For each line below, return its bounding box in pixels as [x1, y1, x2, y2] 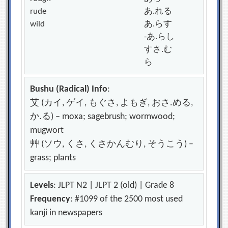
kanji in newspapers [30, 208, 103, 218]
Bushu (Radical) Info [30, 84, 108, 94]
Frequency [30, 194, 71, 204]
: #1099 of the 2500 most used [70, 194, 183, 204]
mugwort [30, 126, 64, 135]
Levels [30, 181, 54, 190]
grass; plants [30, 153, 76, 163]
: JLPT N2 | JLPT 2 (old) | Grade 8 [53, 181, 175, 190]
